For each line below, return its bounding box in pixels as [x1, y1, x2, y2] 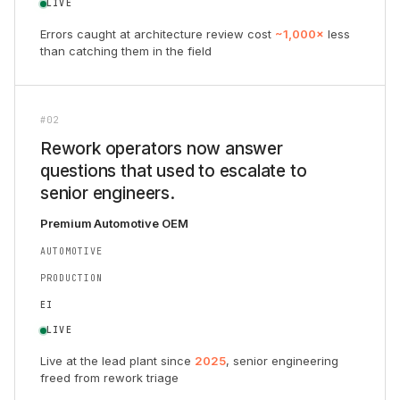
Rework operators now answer [40, 138, 283, 159]
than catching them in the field [40, 44, 212, 58]
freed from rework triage [40, 371, 179, 385]
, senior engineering [226, 354, 338, 368]
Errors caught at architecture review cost [40, 27, 275, 41]
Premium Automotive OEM [40, 216, 188, 230]
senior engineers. [40, 183, 175, 204]
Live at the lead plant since [40, 354, 195, 368]
